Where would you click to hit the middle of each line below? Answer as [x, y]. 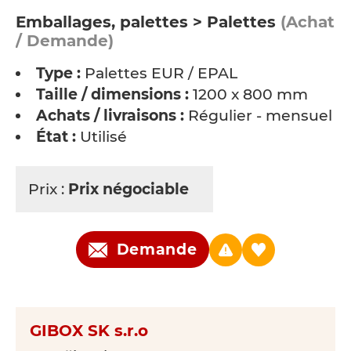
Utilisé [101, 137]
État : [56, 137]
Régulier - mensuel [258, 116]
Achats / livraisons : [110, 116]
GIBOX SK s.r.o [89, 331]
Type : [58, 73]
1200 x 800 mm [248, 94]
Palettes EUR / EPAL [159, 73]
